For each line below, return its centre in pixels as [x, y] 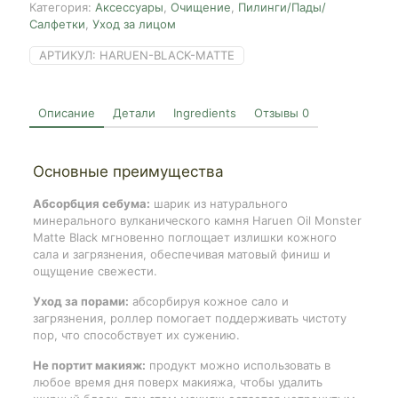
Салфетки [57, 24]
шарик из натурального [219, 203]
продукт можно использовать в [238, 365]
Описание [67, 112]
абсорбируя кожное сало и [208, 301]
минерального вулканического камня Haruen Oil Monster [197, 220]
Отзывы [278, 112]
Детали [134, 112]
